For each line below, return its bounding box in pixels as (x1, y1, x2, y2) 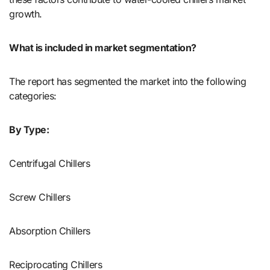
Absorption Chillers (9, 224, 90, 237)
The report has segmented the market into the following (9, 75, 246, 87)
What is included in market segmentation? (9, 41, 196, 54)
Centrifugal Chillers (9, 157, 90, 169)
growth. (9, 7, 42, 20)
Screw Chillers (9, 190, 71, 203)
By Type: (9, 123, 49, 136)
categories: (9, 89, 57, 102)
